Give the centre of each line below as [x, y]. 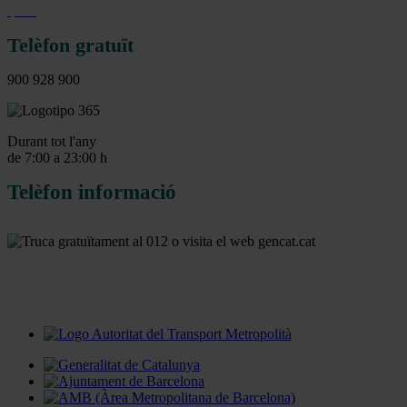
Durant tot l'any [52, 142]
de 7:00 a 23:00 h [57, 158]
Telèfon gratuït [70, 45]
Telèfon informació [92, 193]
